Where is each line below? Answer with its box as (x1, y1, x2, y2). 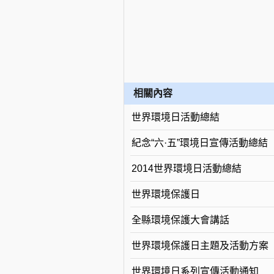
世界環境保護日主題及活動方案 (131, 240, 268, 251)
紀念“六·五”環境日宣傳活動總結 (131, 138, 268, 148)
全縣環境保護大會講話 (131, 215, 229, 225)
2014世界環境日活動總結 (131, 163, 242, 174)
